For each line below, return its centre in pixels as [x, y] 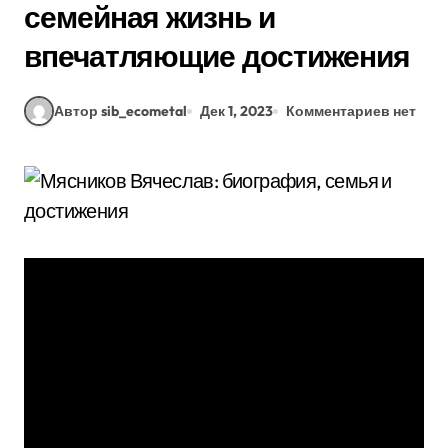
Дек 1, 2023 [236, 110]
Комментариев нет [351, 110]
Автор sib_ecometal [120, 110]
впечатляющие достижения [217, 56]
